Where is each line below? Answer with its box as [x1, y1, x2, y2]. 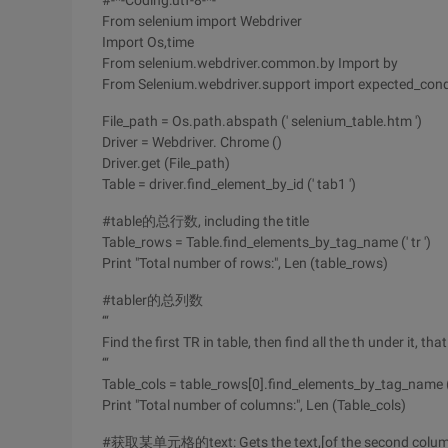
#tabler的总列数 [102, 292, 203, 308]
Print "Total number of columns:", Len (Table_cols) [102, 397, 406, 413]
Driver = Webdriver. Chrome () [102, 134, 282, 150]
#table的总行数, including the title [102, 213, 309, 229]
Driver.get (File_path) [102, 155, 230, 171]
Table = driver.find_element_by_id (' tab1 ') [102, 176, 356, 192]
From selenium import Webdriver [102, 13, 302, 29]
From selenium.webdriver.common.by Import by [102, 55, 398, 71]
